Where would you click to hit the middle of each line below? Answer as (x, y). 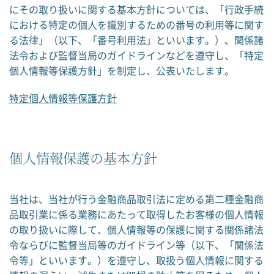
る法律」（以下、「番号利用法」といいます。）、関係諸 (136, 40)
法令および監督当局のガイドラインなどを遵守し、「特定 (136, 55)
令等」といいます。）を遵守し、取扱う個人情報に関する (136, 260)
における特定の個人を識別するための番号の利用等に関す (136, 24)
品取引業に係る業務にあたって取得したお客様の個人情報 (136, 214)
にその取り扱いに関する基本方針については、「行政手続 (136, 9)
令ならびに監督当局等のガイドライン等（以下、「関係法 (136, 245)
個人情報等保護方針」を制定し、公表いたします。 (122, 70)
